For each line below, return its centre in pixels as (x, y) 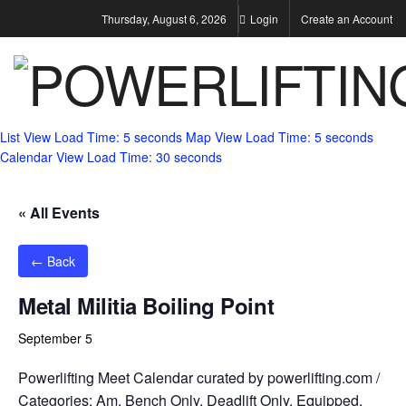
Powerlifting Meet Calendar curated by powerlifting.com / (199, 377)
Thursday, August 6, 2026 (164, 19)
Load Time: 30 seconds (155, 157)
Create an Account (347, 19)
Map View (214, 137)
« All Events (59, 213)
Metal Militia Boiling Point (146, 305)
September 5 (55, 338)
